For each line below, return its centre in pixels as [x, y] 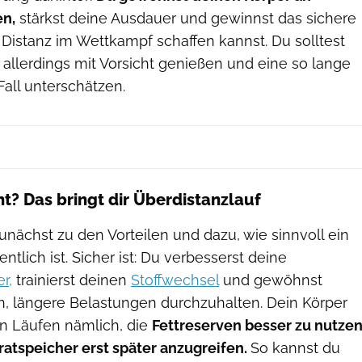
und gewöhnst [271, 280]
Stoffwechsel [175, 280]
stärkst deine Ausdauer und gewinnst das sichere [186, 18]
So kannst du [295, 347]
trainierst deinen [72, 280]
